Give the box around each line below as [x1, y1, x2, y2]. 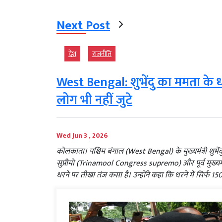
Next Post [56, 15, 110, 36]
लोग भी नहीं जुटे [56, 90, 132, 111]
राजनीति [92, 48, 111, 60]
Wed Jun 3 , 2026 [56, 130, 108, 142]
